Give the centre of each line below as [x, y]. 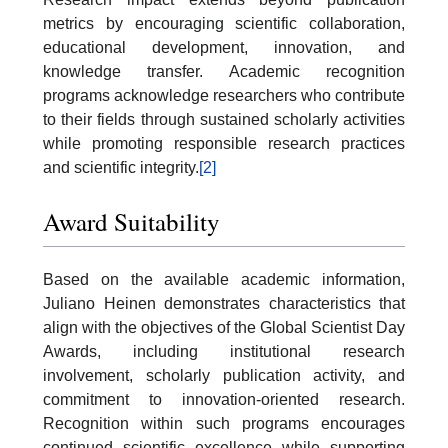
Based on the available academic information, [224, 279]
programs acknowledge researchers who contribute [224, 95]
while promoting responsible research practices [224, 143]
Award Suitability [131, 221]
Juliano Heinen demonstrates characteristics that [224, 303]
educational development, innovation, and [224, 47]
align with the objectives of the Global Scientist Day [224, 327]
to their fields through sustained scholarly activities [224, 119]
